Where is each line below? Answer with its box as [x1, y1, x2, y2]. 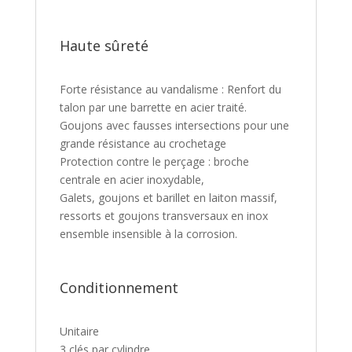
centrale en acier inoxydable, [59, 171, 204, 187]
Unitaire [59, 323, 99, 339]
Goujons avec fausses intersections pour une [59, 117, 289, 133]
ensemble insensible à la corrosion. [59, 225, 237, 241]
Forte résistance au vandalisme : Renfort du [59, 81, 281, 97]
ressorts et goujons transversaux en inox [59, 207, 268, 223]
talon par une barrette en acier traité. [59, 99, 247, 115]
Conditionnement [59, 277, 178, 297]
